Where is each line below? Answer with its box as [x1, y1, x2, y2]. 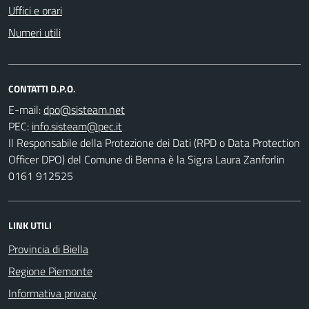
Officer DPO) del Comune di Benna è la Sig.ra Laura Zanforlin [8, 150, 285, 168]
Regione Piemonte [8, 262, 92, 279]
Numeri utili [8, 23, 61, 41]
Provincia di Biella [8, 240, 88, 257]
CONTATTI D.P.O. [8, 81, 76, 96]
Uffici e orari [8, 1, 62, 19]
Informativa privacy [8, 284, 97, 301]
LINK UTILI [8, 217, 52, 232]
